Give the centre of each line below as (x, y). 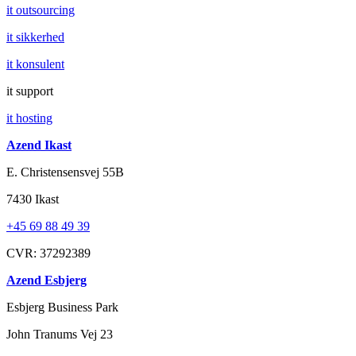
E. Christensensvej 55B (65, 172)
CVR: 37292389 (48, 253)
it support (30, 91)
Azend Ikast (39, 145)
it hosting (29, 118)
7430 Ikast (33, 199)
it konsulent (35, 64)
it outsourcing (41, 10)
